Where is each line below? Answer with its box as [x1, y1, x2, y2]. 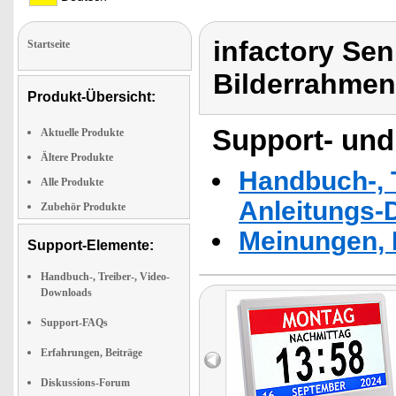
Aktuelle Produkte [41, 126, 124, 139]
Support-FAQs [41, 316, 108, 329]
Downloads [41, 286, 92, 299]
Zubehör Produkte [41, 201, 126, 213]
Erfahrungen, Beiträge [41, 346, 142, 359]
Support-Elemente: [27, 238, 154, 253]
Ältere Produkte [41, 151, 113, 164]
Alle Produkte [41, 176, 103, 188]
